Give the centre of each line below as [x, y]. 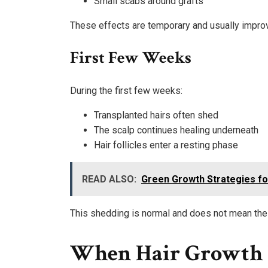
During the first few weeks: [126, 90]
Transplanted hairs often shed [156, 115]
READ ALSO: [109, 179]
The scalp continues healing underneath [176, 130]
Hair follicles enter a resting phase [166, 145]
